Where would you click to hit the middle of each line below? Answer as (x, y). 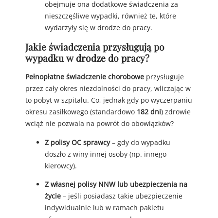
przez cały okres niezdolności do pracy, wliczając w (108, 89)
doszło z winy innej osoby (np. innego (106, 154)
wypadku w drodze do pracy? (87, 58)
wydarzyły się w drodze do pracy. (99, 27)
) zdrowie (176, 112)
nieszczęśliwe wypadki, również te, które (110, 16)
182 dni (149, 112)
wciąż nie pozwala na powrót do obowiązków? (100, 124)
